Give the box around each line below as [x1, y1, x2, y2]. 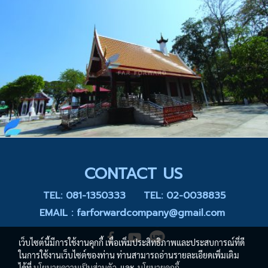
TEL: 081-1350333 [42, 188, 126, 203]
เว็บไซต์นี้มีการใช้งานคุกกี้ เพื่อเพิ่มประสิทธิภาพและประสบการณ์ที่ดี [19, 237, 245, 248]
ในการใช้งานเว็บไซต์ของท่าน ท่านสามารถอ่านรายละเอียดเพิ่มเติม [19, 249, 239, 260]
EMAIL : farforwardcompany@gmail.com [39, 206, 229, 220]
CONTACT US [84, 162, 182, 185]
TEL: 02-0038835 [143, 188, 226, 203]
